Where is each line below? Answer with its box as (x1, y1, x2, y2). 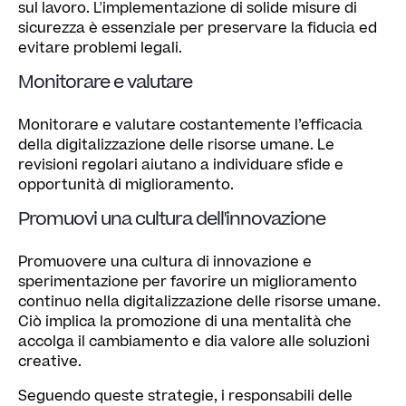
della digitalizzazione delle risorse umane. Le (18, 134, 334, 155)
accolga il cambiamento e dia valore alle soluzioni (18, 331, 370, 352)
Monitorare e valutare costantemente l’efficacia (18, 114, 362, 135)
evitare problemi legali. (18, 37, 182, 58)
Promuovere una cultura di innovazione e (18, 251, 312, 272)
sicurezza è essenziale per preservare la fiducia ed (18, 17, 377, 38)
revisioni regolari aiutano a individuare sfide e (18, 154, 343, 175)
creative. (18, 351, 82, 372)
